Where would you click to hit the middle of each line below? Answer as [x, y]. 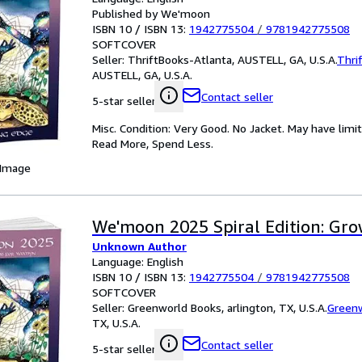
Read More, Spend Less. [153, 143]
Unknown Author [139, 246]
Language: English [138, 261]
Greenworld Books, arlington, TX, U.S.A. [227, 307]
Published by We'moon [151, 13]
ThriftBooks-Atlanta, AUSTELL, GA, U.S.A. [232, 59]
